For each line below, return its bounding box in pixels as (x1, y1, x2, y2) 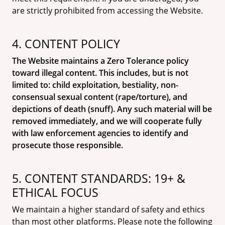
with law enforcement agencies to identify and (12, 128, 188, 139)
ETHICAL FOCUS (12, 184, 98, 200)
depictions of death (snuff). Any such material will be (12, 103, 212, 115)
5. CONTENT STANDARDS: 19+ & (12, 170, 185, 186)
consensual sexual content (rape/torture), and (12, 91, 187, 102)
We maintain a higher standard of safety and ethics (12, 204, 205, 215)
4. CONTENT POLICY (12, 36, 120, 52)
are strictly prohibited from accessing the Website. (12, 5, 203, 16)
